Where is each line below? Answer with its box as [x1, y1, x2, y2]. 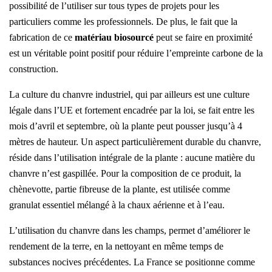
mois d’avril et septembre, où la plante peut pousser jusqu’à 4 [9, 121, 242, 132]
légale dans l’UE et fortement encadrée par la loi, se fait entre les [9, 105, 254, 116]
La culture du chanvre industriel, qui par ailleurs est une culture [9, 89, 250, 100]
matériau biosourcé [75, 32, 154, 43]
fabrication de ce [9, 32, 75, 43]
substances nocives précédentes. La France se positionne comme [9, 257, 255, 268]
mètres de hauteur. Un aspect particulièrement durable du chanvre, [9, 137, 261, 148]
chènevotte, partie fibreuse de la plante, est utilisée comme [9, 184, 230, 195]
